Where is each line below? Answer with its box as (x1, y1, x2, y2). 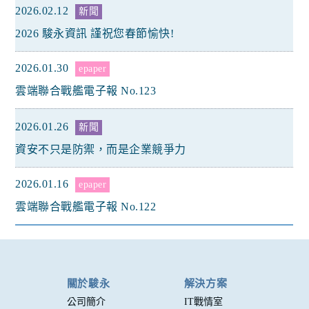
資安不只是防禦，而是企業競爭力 (15, 143, 186, 155)
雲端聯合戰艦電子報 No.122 (15, 201, 157, 212)
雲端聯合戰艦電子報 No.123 (15, 85, 157, 97)
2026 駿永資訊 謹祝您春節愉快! (15, 28, 175, 39)
